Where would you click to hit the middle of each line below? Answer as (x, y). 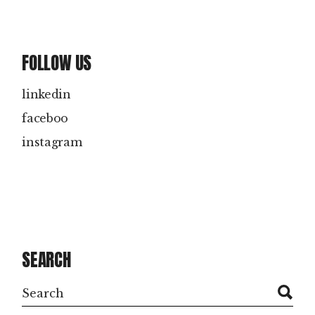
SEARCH (46, 259)
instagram (52, 142)
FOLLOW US (57, 63)
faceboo (45, 118)
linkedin (46, 94)
